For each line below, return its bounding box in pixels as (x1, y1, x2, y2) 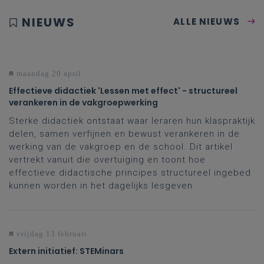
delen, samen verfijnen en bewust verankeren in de (9, 128, 240, 140)
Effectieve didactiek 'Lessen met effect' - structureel (9, 85, 237, 97)
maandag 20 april (14, 69, 81, 78)
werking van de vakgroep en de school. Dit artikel (9, 141, 233, 153)
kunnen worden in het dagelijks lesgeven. (9, 180, 196, 192)
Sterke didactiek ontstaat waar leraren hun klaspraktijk (9, 115, 255, 127)
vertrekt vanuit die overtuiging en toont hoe (9, 154, 206, 166)
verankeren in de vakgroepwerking (9, 97, 158, 109)
